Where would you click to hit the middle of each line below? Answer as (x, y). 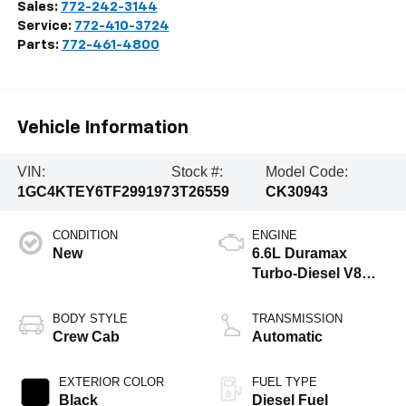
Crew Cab (86, 337)
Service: (45, 26)
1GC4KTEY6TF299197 (93, 192)
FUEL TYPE (285, 382)
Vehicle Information (102, 127)
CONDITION (85, 236)
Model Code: (306, 172)
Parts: (39, 45)
